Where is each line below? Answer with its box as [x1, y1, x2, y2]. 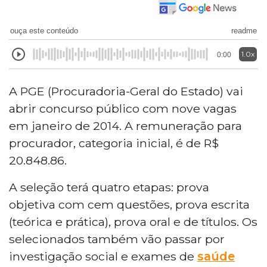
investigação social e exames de [9, 249, 197, 263]
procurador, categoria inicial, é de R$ [9, 135, 219, 150]
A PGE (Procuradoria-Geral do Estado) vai [9, 83, 243, 98]
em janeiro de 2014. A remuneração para [9, 118, 242, 133]
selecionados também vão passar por [9, 231, 225, 246]
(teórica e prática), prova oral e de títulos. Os [9, 214, 257, 229]
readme [231, 26, 257, 35]
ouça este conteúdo [10, 26, 78, 35]
